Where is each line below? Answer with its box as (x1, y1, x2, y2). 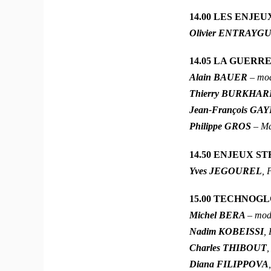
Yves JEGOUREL (189, 165, 263, 176)
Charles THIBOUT (189, 243, 267, 253)
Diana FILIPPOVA (189, 259, 269, 270)
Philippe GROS (189, 121, 254, 132)
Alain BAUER (189, 72, 250, 83)
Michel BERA (189, 210, 248, 221)
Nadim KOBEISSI (189, 226, 264, 237)
